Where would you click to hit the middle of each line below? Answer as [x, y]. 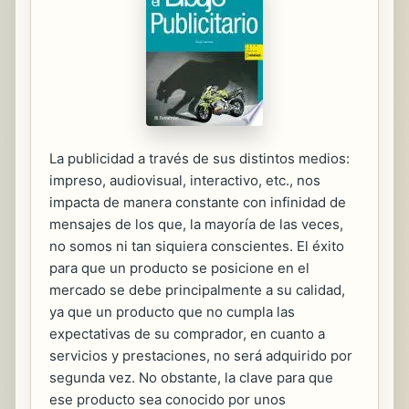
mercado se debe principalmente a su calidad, [197, 290]
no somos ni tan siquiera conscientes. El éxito [197, 246]
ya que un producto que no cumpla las [172, 312]
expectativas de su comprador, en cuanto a [187, 334]
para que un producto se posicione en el [179, 268]
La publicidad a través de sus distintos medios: [199, 158]
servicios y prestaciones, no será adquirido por [201, 356]
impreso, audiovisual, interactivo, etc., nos [185, 180]
